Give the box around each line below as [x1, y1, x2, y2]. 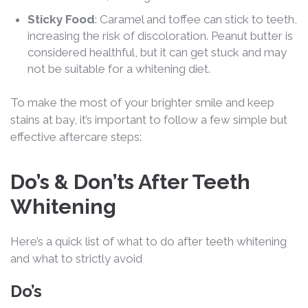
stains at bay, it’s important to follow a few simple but [10, 112, 287, 126]
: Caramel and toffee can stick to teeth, [95, 12, 297, 26]
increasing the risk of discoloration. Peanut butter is [27, 28, 293, 43]
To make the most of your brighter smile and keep [10, 95, 274, 109]
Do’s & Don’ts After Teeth [10, 169, 250, 194]
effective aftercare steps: [10, 129, 142, 144]
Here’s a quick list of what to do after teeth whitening [10, 234, 287, 248]
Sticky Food [27, 12, 95, 26]
